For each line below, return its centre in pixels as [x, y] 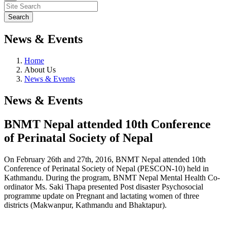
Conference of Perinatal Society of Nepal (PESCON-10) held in [106, 168]
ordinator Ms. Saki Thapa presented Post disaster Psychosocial [104, 186]
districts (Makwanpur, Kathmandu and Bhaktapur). [85, 205]
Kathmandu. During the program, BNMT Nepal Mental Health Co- [112, 177]
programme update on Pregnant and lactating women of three [102, 196]
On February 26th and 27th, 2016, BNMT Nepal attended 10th [105, 159]
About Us [40, 69]
